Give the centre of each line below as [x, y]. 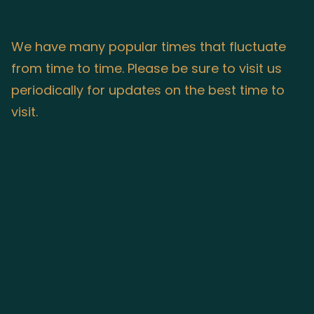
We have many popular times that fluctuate [149, 46]
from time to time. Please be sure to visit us [146, 68]
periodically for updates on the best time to [148, 90]
